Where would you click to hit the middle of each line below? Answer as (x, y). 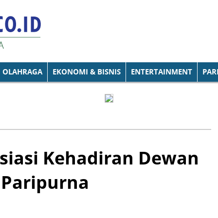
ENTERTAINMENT (162, 72)
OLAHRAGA (22, 72)
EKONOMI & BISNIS (87, 72)
